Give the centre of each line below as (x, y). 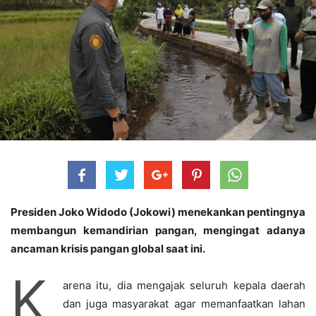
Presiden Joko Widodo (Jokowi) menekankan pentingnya (158, 212)
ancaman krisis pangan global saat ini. (108, 249)
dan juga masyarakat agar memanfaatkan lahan (184, 304)
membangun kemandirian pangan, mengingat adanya (158, 231)
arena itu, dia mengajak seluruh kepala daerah (184, 286)
